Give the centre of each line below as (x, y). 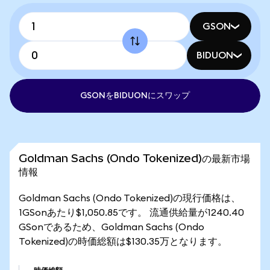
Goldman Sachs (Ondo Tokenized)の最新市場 (134, 158)
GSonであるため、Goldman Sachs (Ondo (111, 227)
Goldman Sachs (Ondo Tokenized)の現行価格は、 (130, 198)
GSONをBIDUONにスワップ (135, 96)
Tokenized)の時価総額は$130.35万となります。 (123, 242)
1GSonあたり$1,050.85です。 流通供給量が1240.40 (131, 213)
